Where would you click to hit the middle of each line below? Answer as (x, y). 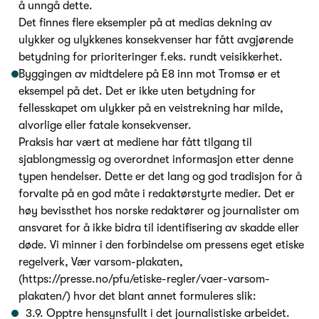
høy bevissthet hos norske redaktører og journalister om (159, 211)
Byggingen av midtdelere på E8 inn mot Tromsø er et (150, 74)
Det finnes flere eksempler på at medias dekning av (145, 23)
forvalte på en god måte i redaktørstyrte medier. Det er (157, 194)
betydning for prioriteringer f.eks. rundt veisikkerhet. (151, 57)
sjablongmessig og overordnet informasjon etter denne (156, 160)
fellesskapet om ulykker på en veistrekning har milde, (151, 109)
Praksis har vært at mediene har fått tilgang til (135, 143)
